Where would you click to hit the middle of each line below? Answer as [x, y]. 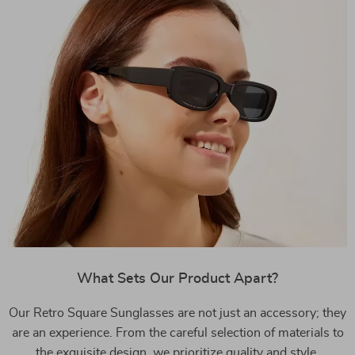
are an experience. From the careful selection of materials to [177, 332]
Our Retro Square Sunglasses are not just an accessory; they [177, 313]
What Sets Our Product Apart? [177, 279]
